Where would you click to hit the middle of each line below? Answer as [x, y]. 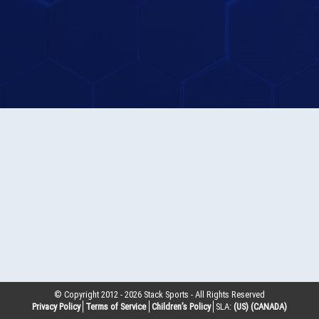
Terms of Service [116, 307]
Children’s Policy [181, 307]
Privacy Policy [56, 307]
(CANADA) [269, 307]
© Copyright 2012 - [89, 295]
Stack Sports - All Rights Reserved [203, 295]
